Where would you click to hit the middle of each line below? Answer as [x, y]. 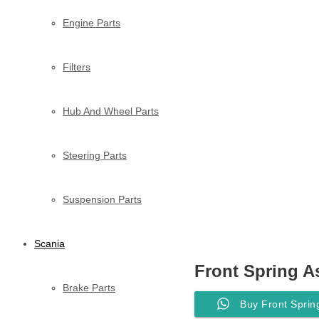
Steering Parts [95, 155]
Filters [77, 67]
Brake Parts [89, 287]
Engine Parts [91, 22]
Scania [49, 243]
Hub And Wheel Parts [111, 111]
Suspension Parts [102, 199]
